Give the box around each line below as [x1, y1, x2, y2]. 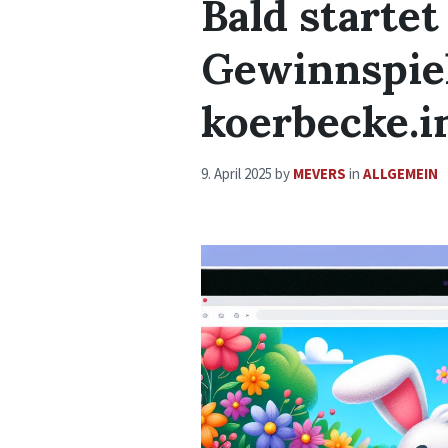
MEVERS [292, 164, 346, 183]
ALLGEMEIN [362, 164, 438, 183]
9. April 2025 [200, 164, 275, 183]
